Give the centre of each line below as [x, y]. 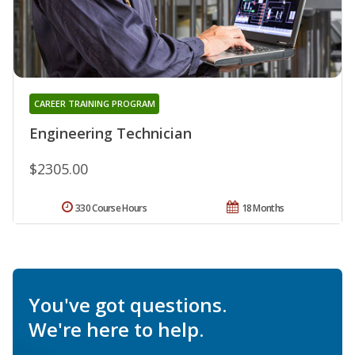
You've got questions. [128, 304]
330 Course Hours [111, 208]
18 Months [263, 208]
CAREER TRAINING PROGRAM [94, 103]
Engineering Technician [111, 133]
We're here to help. [116, 329]
